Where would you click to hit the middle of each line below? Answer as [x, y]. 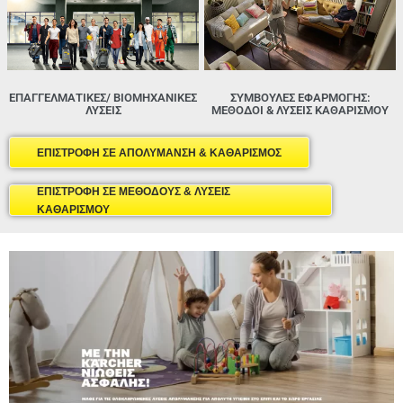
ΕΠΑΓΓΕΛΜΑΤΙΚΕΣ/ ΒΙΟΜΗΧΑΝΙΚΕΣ [103, 98]
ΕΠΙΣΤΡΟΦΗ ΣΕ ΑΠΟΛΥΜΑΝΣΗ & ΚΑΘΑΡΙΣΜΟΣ [159, 152]
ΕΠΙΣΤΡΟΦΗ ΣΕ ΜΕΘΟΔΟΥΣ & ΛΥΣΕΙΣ [134, 191]
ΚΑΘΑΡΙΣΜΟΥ [73, 209]
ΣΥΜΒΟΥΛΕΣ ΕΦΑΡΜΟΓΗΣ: [300, 98]
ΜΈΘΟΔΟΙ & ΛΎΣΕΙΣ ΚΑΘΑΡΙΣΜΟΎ [300, 111]
